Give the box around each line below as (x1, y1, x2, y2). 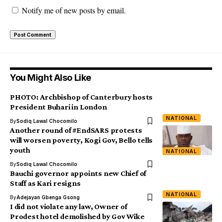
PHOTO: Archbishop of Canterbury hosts (10, 93, 153, 101)
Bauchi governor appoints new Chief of (10, 169, 147, 177)
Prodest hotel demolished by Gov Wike (10, 212, 145, 221)
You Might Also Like (10, 72, 91, 83)
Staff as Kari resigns (10, 179, 81, 187)
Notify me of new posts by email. (22, 5, 126, 15)
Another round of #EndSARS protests (10, 126, 142, 134)
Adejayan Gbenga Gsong (16, 194, 80, 200)
